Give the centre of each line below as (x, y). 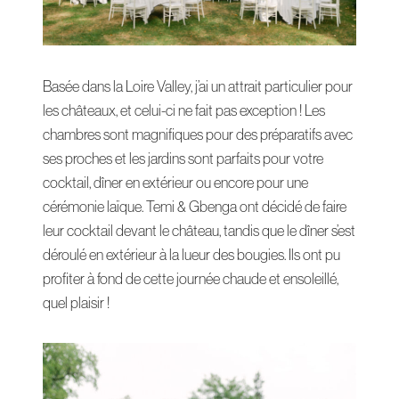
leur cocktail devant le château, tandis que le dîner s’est (199, 230)
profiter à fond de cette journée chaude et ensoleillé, (191, 278)
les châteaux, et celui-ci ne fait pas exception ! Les (184, 110)
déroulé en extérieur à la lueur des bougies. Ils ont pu (191, 254)
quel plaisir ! (76, 302)
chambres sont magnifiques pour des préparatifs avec (198, 134)
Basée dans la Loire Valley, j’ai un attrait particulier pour (198, 85)
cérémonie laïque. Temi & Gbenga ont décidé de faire (195, 206)
